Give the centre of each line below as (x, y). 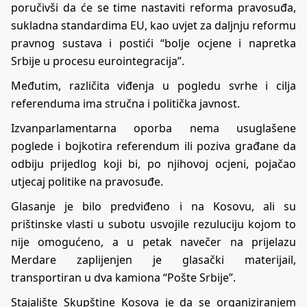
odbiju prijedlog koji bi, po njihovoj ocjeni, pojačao (153, 164)
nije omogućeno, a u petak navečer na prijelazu (153, 242)
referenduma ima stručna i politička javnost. (125, 104)
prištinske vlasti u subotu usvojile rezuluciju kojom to (153, 224)
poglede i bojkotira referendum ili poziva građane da (153, 146)
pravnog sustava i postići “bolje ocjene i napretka (153, 44)
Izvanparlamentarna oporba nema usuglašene (153, 128)
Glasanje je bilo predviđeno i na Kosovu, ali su (153, 207)
